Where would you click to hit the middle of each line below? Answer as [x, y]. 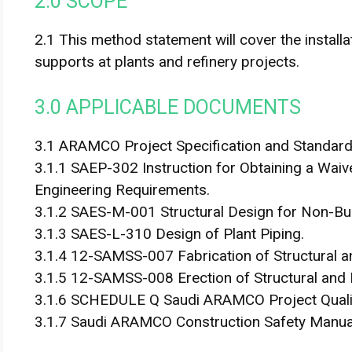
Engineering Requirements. [122, 189]
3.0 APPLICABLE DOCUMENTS [168, 107]
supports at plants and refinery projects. [167, 62]
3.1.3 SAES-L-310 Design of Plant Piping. [169, 233]
